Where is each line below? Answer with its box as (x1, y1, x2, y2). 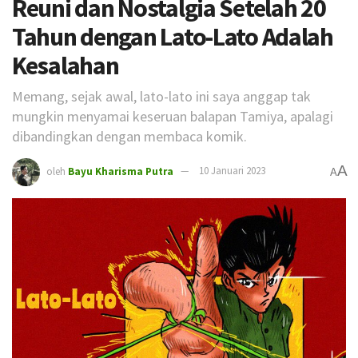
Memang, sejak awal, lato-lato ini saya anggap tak (12, 86, 311, 105)
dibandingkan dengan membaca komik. (12, 126, 247, 145)
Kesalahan (12, 50, 119, 82)
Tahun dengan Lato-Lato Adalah (12, 21, 333, 53)
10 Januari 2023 (199, 164, 265, 178)
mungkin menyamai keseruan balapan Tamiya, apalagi (12, 106, 333, 125)
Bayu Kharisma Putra (68, 164, 173, 178)
